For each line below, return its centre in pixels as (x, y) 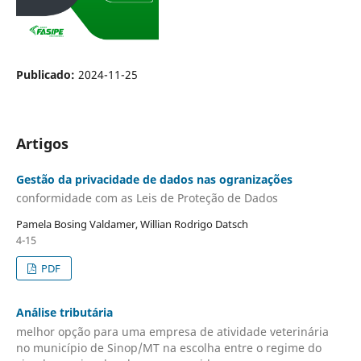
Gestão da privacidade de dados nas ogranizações (154, 179)
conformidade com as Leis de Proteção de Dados (147, 198)
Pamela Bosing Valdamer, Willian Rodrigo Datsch (132, 224)
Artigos (42, 143)
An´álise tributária (64, 313)
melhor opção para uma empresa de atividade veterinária (172, 331)
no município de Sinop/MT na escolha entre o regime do (168, 347)
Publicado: (47, 74)
